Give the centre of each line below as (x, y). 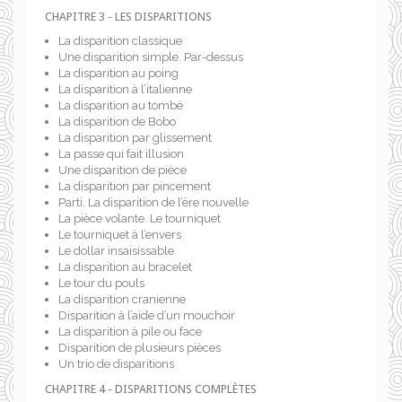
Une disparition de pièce (122, 170)
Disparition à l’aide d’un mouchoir (147, 315)
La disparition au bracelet (125, 267)
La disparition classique (120, 41)
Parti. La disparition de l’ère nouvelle (153, 202)
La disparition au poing (118, 73)
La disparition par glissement (135, 138)
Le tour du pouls (101, 283)
